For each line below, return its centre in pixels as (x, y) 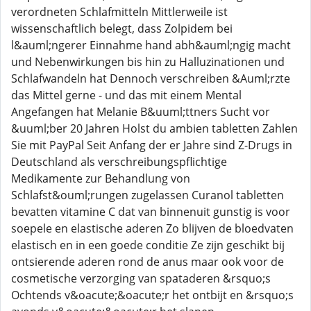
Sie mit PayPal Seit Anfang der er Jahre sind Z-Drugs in (152, 145)
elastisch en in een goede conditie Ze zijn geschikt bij (148, 245)
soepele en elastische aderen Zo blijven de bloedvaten (152, 228)
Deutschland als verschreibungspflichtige (119, 162)
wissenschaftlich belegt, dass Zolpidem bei (122, 28)
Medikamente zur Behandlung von (101, 178)
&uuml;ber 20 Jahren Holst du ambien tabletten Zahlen (154, 128)
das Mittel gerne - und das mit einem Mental (126, 95)
